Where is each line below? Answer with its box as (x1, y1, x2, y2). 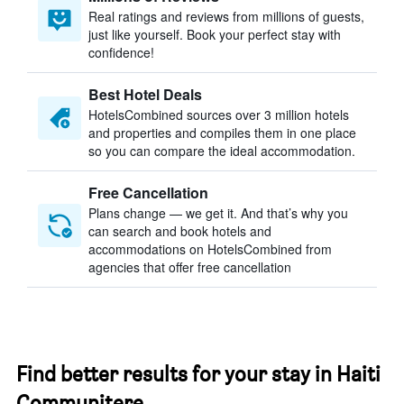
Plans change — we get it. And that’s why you (88, 204, 348, 222)
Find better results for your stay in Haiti (16, 361, 381, 387)
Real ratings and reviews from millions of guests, (88, 7, 364, 25)
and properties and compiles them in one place (88, 124, 356, 142)
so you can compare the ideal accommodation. (88, 142, 355, 160)
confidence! (88, 43, 154, 61)
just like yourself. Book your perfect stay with (88, 25, 341, 43)
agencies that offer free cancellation (88, 258, 291, 276)
